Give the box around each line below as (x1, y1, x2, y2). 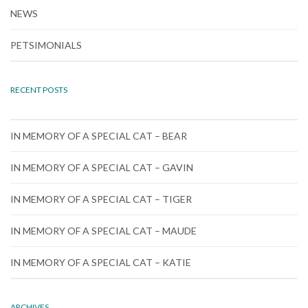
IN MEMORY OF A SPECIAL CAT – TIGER (10, 193, 192, 205)
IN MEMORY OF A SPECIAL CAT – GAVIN (10, 162, 193, 173)
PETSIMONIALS (10, 39, 82, 51)
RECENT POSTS (10, 85, 67, 95)
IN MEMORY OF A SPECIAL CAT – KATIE (10, 256, 191, 268)
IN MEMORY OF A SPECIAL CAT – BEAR (10, 130, 187, 142)
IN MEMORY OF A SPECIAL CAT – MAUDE (10, 225, 197, 236)
